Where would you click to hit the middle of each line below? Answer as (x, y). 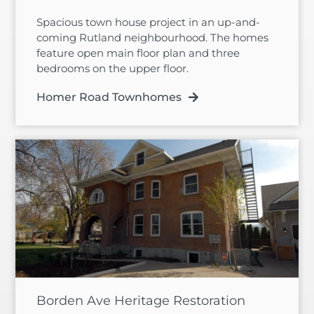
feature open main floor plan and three (138, 53)
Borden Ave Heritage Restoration (141, 301)
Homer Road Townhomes (109, 97)
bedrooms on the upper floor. (113, 69)
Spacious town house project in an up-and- (149, 22)
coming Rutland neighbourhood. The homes (153, 38)
